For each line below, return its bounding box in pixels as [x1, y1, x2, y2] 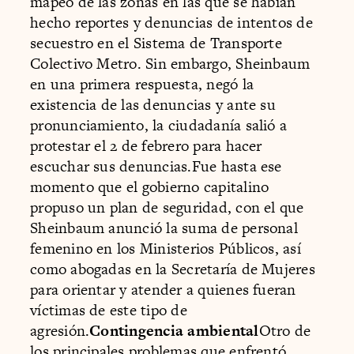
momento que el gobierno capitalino [30, 175, 269, 198]
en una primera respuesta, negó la [30, 73, 254, 95]
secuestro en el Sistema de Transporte [30, 32, 282, 54]
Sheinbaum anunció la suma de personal [30, 217, 298, 239]
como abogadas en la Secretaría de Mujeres [30, 258, 315, 280]
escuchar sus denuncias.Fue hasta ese [30, 155, 282, 177]
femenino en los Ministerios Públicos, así [30, 237, 301, 259]
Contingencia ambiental [89, 319, 259, 341]
